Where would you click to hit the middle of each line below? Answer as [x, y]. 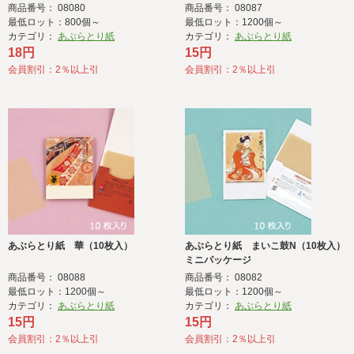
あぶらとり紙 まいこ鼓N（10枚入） [265, 246]
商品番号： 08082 [224, 278]
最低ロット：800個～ [54, 23]
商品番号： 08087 [224, 8]
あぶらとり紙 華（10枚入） [70, 246]
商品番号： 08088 [47, 278]
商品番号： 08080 [47, 8]
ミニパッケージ [218, 260]
